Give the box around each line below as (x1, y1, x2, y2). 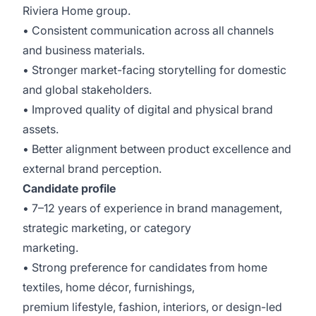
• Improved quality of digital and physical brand (23, 102, 273, 116)
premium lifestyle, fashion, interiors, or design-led (23, 300, 282, 314)
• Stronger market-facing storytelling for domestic (23, 63, 286, 77)
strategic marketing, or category (23, 221, 194, 235)
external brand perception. (23, 162, 162, 176)
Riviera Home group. (23, 4, 133, 18)
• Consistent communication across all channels (23, 23, 274, 37)
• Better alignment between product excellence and (23, 142, 291, 156)
